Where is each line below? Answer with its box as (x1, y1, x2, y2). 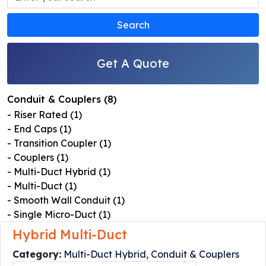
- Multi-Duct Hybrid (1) (7, 165, 110, 178)
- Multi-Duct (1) (7, 179, 77, 192)
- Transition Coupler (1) (7, 137, 111, 149)
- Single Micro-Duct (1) (7, 208, 110, 220)
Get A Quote (97, 55, 169, 71)
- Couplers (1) (7, 151, 68, 163)
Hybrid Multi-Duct (12, 226, 127, 242)
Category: (12, 248, 61, 260)
